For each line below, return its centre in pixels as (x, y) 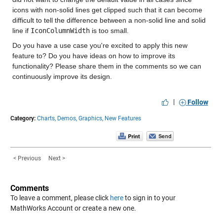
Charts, (46, 119)
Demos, (67, 119)
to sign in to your (149, 198)
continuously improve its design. (62, 77)
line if (21, 31)
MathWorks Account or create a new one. (73, 208)
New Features (123, 119)
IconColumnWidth (60, 31)
